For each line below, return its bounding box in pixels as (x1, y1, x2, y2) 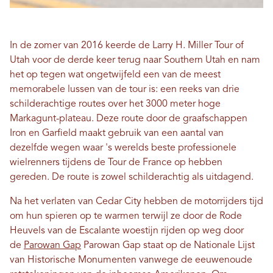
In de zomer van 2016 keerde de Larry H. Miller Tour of (10, 41, 244, 51)
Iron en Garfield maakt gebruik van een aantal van (10, 129, 224, 138)
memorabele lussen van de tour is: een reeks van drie (10, 85, 239, 94)
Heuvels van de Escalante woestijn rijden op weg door (10, 226, 244, 236)
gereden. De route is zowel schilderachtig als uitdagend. (10, 172, 253, 182)
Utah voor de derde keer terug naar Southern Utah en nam (10, 55, 260, 65)
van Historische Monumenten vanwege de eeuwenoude (10, 255, 252, 265)
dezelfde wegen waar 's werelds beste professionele (10, 143, 236, 153)
